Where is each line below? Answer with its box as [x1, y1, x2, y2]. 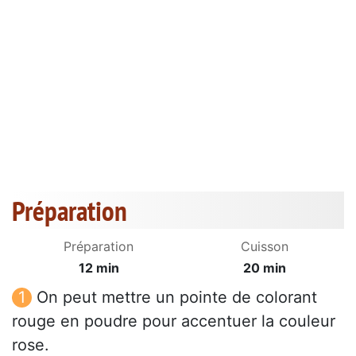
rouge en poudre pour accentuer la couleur [12, 311, 335, 331]
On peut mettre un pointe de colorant [37, 288, 317, 308]
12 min [78, 260, 119, 277]
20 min [243, 260, 286, 277]
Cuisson [241, 238, 288, 255]
